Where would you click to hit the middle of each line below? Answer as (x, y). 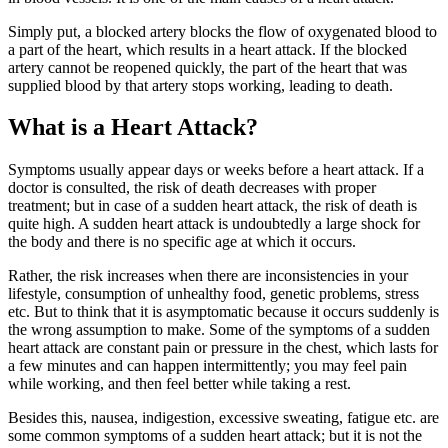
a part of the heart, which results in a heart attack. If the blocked (207, 49)
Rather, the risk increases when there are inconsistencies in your (208, 276)
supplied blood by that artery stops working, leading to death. (200, 85)
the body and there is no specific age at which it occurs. (182, 242)
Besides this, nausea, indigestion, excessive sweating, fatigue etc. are (223, 418)
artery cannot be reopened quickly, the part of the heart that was (207, 67)
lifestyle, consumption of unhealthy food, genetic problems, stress (213, 294)
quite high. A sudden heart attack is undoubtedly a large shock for (214, 224)
